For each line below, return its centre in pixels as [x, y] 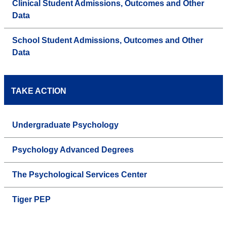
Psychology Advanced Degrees [73, 150]
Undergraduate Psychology [65, 125]
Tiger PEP [31, 200]
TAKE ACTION [39, 91]
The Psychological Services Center [80, 175]
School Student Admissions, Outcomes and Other [108, 41]
